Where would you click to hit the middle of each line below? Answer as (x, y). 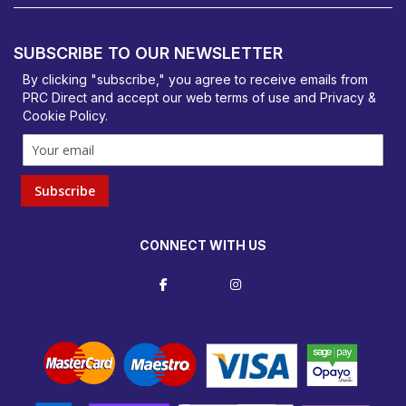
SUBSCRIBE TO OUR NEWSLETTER (148, 53)
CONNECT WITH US (203, 246)
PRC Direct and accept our (104, 98)
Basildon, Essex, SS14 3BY (101, 34)
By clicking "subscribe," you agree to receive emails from (195, 80)
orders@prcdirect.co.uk (94, 71)
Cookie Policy (64, 116)
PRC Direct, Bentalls (82, 16)
